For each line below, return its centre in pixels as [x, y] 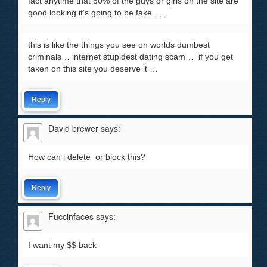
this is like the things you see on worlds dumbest [119, 45]
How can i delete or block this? [87, 157]
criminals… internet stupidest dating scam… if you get [131, 57]
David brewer [73, 128]
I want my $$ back [62, 245]
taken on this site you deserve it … [93, 69]
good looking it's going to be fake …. [97, 13]
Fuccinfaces [71, 216]
